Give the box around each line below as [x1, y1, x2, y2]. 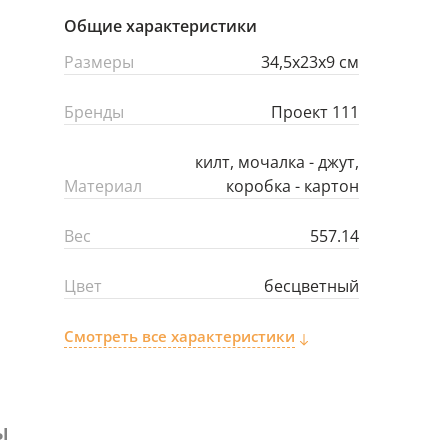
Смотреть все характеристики [64, 326, 295, 346]
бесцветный [264, 275, 359, 297]
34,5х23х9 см [261, 51, 359, 73]
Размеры [64, 51, 134, 73]
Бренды [64, 101, 124, 123]
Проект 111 [271, 101, 359, 123]
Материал [64, 175, 142, 197]
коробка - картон [226, 175, 359, 197]
